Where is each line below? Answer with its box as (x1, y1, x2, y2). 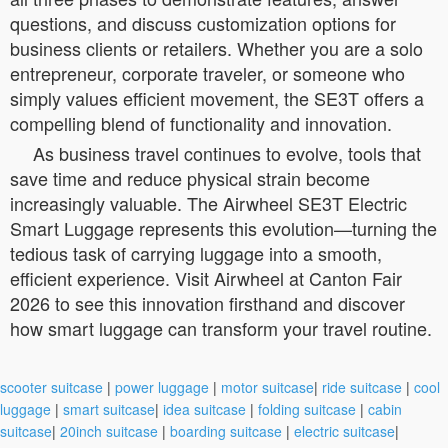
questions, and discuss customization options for (10, 10, 396, 36)
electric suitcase (294, 421, 395, 441)
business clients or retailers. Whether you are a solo (10, 35, 423, 61)
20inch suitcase (60, 421, 158, 441)
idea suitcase (163, 399, 246, 419)
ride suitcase (322, 377, 402, 397)
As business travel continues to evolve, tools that (33, 140, 421, 166)
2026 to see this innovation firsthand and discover (10, 290, 405, 316)
